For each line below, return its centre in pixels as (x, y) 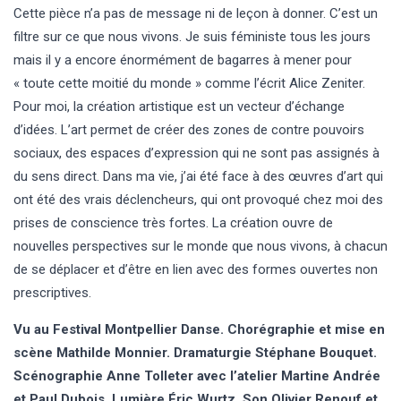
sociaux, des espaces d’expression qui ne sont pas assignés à (196, 153)
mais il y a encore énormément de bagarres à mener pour (183, 60)
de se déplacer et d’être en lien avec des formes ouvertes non (196, 269)
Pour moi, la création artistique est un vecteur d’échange (179, 106)
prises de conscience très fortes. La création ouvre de (173, 222)
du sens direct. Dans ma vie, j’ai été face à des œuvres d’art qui (198, 176)
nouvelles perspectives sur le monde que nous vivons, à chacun (200, 246)
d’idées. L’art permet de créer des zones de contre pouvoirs (189, 129)
